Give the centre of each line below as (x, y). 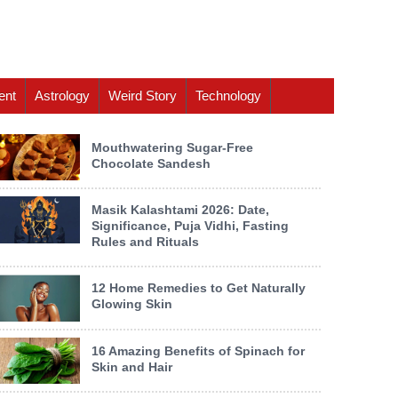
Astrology (62, 96)
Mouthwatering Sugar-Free (172, 148)
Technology (228, 96)
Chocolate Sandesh (151, 164)
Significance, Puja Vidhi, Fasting (190, 226)
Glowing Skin (132, 304)
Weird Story (143, 96)
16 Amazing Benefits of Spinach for (198, 350)
